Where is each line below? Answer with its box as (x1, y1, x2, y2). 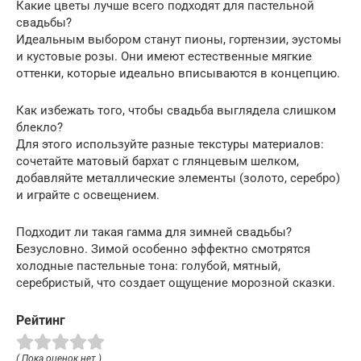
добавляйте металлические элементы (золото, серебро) (16, 171, 340, 186)
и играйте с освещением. (16, 188, 160, 203)
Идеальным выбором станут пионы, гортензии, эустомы (16, 32, 342, 48)
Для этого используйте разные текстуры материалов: (16, 137, 324, 152)
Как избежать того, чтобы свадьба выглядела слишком (16, 103, 336, 118)
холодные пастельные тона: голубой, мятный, (16, 259, 280, 274)
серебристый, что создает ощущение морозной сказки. (16, 276, 335, 291)
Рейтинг (16, 313, 65, 329)
